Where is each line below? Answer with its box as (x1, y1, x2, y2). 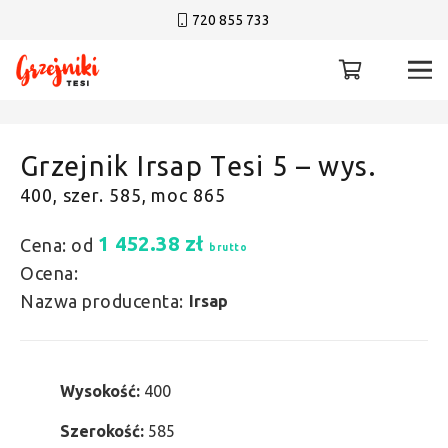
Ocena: (20, 263, 78, 283)
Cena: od (20, 235, 93, 255)
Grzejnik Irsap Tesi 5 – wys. (20, 151, 378, 181)
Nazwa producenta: (20, 291, 184, 311)
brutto (209, 241, 247, 253)
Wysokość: (60, 382, 144, 400)
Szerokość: (60, 422, 148, 440)
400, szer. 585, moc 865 (20, 185, 226, 205)
